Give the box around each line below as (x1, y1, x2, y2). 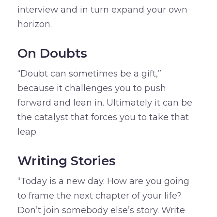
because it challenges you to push (17, 83, 166, 94)
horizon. (17, 19, 52, 30)
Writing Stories (17, 153, 116, 169)
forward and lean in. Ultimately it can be (17, 97, 192, 108)
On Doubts (17, 46, 87, 62)
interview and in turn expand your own (17, 4, 187, 15)
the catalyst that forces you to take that (17, 112, 189, 123)
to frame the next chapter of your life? (17, 190, 182, 201)
